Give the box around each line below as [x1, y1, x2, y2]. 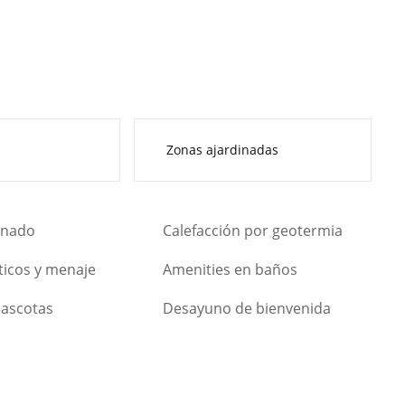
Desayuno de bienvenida [162, 297, 331, 318]
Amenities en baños [162, 259, 297, 279]
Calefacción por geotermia [162, 220, 343, 240]
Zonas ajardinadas [165, 141, 278, 159]
